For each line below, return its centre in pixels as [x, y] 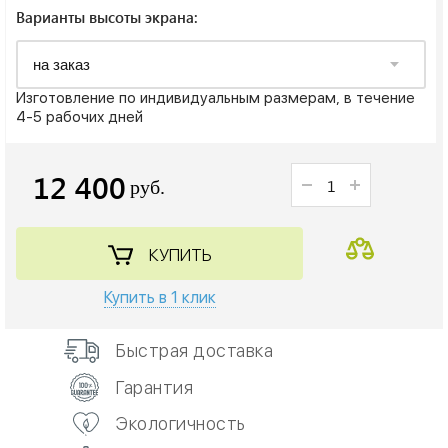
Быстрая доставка [194, 351]
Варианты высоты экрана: [107, 17]
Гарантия [154, 387]
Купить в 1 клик [159, 298]
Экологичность [181, 424]
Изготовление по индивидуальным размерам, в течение [215, 98]
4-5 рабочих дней [79, 117]
